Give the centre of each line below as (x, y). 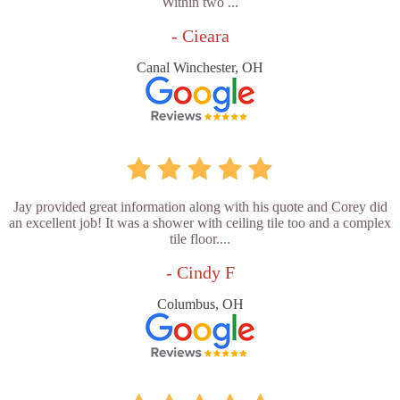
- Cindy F (200, 272)
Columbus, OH (200, 304)
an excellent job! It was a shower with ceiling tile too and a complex (200, 222)
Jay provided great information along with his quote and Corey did (200, 206)
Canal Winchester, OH (200, 67)
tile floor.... (200, 238)
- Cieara (200, 35)
